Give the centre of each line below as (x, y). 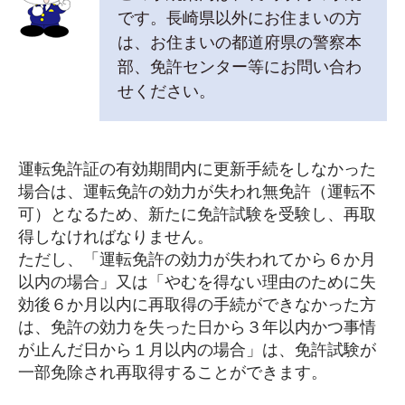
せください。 (166, 91)
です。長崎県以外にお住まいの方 (240, 18)
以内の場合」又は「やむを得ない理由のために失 (197, 282)
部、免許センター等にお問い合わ (240, 66)
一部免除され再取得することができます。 (173, 372)
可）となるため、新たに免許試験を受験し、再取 (197, 214)
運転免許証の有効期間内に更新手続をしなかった (197, 169)
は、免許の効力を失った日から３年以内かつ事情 (197, 327)
